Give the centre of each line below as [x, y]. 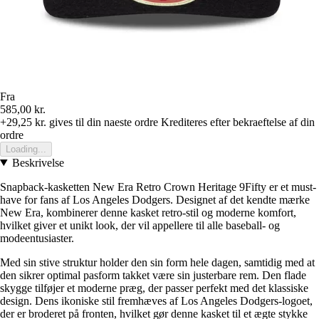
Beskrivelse [38, 162]
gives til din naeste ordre [102, 122]
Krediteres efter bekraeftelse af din [238, 122]
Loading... [26, 149]
